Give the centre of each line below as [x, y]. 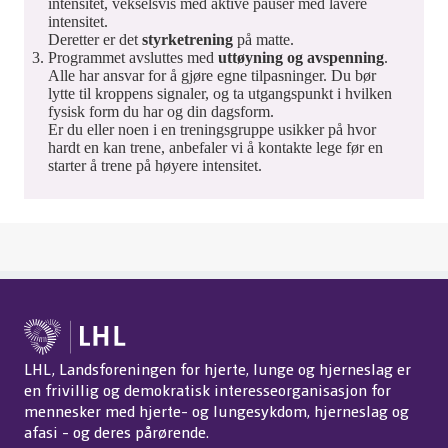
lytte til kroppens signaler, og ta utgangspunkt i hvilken [220, 93]
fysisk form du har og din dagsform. [161, 111]
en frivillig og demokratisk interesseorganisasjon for [207, 389]
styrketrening [189, 39]
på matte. [265, 39]
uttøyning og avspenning [301, 57]
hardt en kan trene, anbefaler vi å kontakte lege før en [215, 147]
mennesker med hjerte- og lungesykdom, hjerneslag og [216, 410]
